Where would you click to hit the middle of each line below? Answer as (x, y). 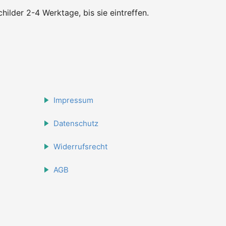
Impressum (73, 100)
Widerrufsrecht (80, 147)
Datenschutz (76, 124)
